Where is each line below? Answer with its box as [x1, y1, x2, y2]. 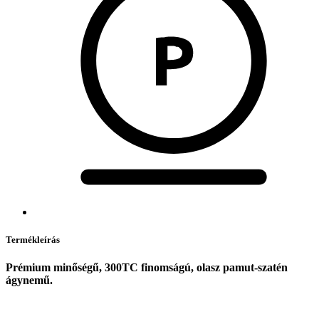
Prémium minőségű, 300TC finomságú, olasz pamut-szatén [6, 261, 288, 274]
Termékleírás [6, 234, 60, 246]
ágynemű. [6, 274, 53, 287]
